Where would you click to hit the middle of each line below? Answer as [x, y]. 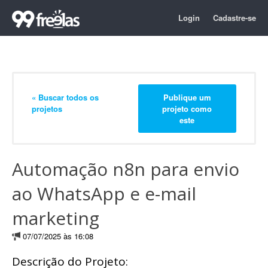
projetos [47, 108]
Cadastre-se [234, 18]
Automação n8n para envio [126, 169]
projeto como [187, 108]
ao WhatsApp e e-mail [104, 194]
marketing [56, 218]
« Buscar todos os [65, 97]
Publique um [187, 97]
